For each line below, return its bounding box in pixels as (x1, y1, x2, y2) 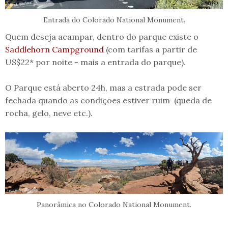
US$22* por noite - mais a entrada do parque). (5, 56, 186, 67)
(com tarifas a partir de (104, 44, 197, 54)
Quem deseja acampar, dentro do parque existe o (5, 31, 198, 42)
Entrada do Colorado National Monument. (43, 15, 185, 24)
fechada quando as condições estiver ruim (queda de (5, 95, 212, 105)
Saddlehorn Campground (5, 44, 104, 54)
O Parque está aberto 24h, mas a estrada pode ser (5, 82, 202, 93)
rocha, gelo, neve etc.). (5, 107, 93, 118)
